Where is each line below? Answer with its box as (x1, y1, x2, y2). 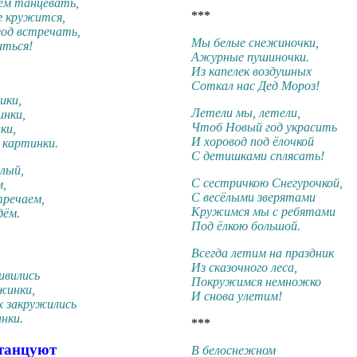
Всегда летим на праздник (191, 246, 334, 261)
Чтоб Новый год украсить (191, 120, 337, 135)
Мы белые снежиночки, (191, 36, 319, 50)
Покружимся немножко (191, 275, 321, 289)
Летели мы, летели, (191, 106, 300, 120)
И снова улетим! (191, 289, 282, 304)
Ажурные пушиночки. (191, 50, 309, 65)
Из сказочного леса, (191, 261, 297, 275)
